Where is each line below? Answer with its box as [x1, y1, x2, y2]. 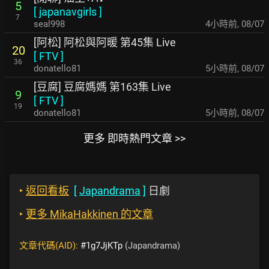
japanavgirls [39, 5, 97, 18]
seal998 [34, 19, 65, 29]
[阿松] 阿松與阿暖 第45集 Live [34, 36, 176, 49]
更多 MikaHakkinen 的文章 [26, 208, 153, 220]
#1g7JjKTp [80, 240, 122, 251]
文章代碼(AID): [19, 240, 80, 251]
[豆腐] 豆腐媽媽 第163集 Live [34, 80, 171, 93]
